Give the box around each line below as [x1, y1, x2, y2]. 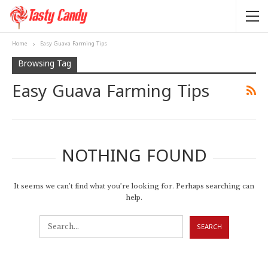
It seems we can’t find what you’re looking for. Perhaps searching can [14, 182, 254, 191]
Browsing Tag [18, 59, 71, 69]
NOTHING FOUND [61, 147, 207, 169]
